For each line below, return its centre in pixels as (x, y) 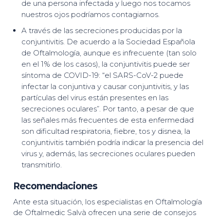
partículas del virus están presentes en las (95, 98)
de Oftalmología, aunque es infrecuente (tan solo (109, 53)
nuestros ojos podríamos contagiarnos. (90, 14)
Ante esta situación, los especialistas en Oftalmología (107, 202)
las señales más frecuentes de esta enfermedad (107, 120)
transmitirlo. (41, 165)
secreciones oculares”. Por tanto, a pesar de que (108, 109)
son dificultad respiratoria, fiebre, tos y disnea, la (106, 131)
